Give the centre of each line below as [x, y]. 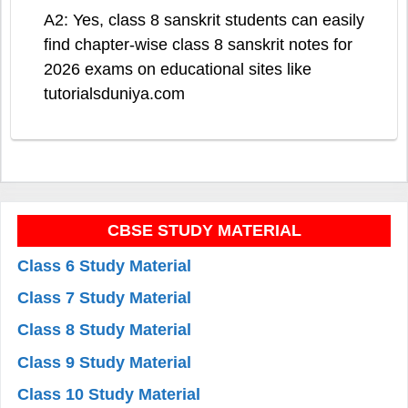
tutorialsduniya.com [114, 94]
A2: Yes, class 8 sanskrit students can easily [204, 20]
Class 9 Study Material [105, 362]
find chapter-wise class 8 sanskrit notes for [198, 45]
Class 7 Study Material [105, 298]
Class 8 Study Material [105, 330]
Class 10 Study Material [109, 394]
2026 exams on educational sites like [178, 70]
